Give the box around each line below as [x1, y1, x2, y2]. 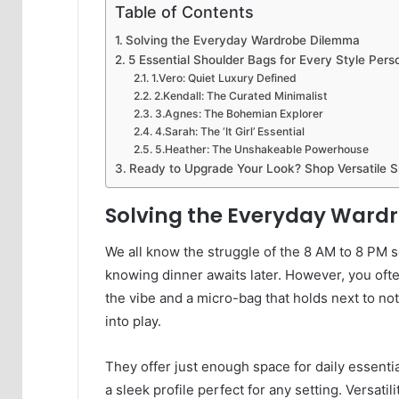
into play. [105, 312, 161, 330]
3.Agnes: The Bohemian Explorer [154, 107, 323, 121]
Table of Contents [115, 3, 254, 22]
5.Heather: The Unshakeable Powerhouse [154, 142, 369, 157]
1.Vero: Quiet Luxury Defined [151, 71, 297, 85]
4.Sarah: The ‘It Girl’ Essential [154, 125, 305, 139]
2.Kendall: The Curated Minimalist [153, 89, 328, 103]
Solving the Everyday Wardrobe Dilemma [125, 33, 360, 48]
